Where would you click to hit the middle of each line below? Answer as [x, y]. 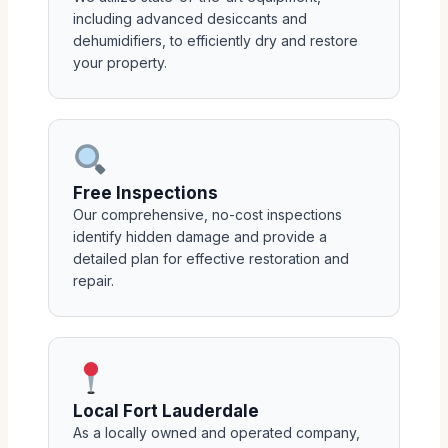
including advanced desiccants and [190, 18]
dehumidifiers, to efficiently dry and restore [215, 40]
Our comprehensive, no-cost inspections [207, 214]
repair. [93, 280]
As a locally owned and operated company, [216, 432]
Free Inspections [145, 192]
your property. [120, 62]
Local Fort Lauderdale [166, 410]
